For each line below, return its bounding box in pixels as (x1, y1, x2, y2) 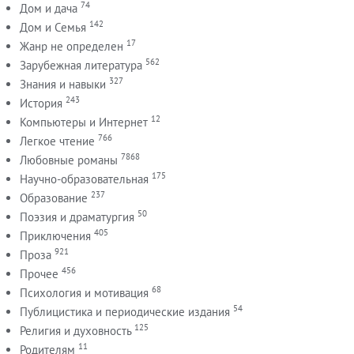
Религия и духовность (20, 323, 131, 339)
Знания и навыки (20, 77, 106, 92)
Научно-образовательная (20, 171, 149, 187)
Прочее (20, 266, 58, 282)
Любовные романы (20, 153, 118, 168)
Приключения (20, 228, 91, 244)
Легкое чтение (20, 134, 95, 149)
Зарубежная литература (20, 58, 142, 73)
